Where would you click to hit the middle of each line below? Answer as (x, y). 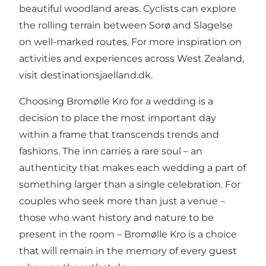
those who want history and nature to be (116, 218)
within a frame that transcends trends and (119, 135)
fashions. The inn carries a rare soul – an (111, 151)
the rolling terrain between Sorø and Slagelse (126, 26)
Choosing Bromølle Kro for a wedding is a (116, 102)
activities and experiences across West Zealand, (132, 59)
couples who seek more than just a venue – (122, 201)
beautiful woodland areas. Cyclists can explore (128, 9)
